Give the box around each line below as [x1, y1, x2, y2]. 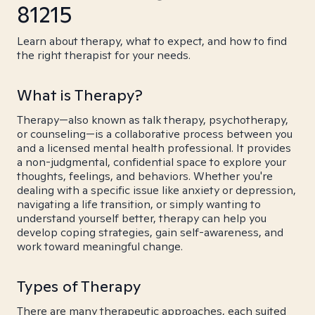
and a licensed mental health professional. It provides [17, 141, 291, 155]
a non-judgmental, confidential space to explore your [17, 155, 286, 169]
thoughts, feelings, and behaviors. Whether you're [17, 169, 273, 184]
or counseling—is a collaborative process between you [17, 127, 292, 141]
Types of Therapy [17, 276, 141, 296]
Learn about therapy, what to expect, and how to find [17, 34, 287, 49]
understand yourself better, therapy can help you [17, 211, 266, 226]
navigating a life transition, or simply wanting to [17, 197, 261, 212]
